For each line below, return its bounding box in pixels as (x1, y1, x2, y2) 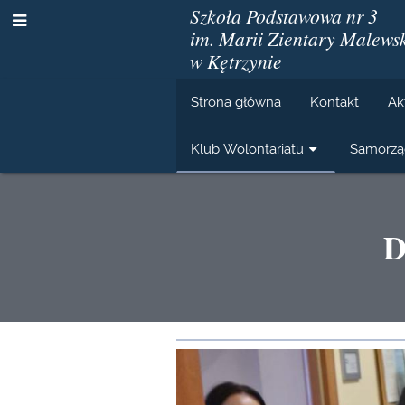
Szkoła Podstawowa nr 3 (190, 3, 379, 29)
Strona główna (191, 94, 282, 109)
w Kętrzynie (190, 48, 283, 74)
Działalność (176, 332, 306, 371)
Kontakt (310, 94, 360, 109)
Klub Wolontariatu (191, 141, 305, 156)
